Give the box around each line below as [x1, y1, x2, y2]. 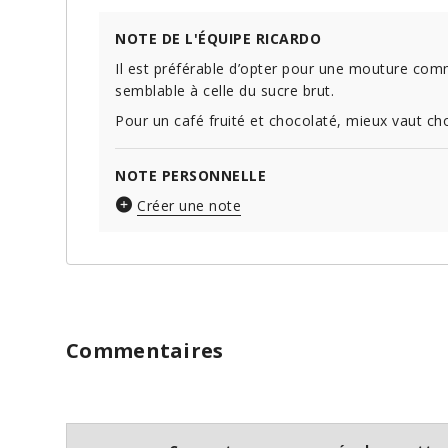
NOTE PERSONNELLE [115, 166, 266, 186]
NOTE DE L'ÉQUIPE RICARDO [115, 29, 321, 49]
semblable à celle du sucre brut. [115, 81, 334, 101]
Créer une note [137, 196, 241, 216]
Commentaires [66, 337, 224, 365]
